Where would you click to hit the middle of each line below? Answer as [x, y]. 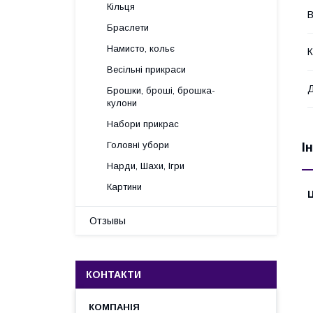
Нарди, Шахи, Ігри [146, 166]
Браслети [128, 28]
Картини [124, 187]
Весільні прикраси [146, 70]
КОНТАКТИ [114, 275]
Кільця [121, 7]
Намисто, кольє [141, 49]
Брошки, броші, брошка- [161, 90]
